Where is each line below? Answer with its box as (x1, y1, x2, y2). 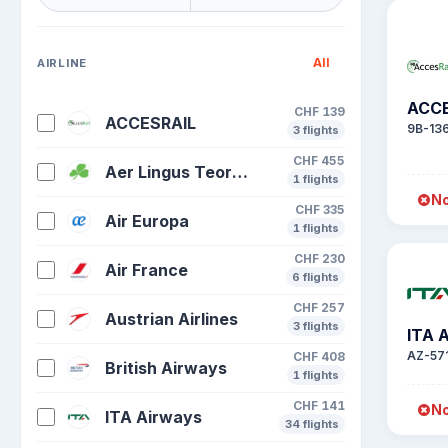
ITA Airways (105, 407, 202, 427)
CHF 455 (293, 153, 345, 168)
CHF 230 (294, 251, 345, 266)
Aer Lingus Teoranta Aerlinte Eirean (232, 162, 248, 182)
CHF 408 (293, 349, 345, 364)
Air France (105, 260, 188, 280)
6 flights (292, 269, 339, 284)
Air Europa (105, 211, 189, 231)
